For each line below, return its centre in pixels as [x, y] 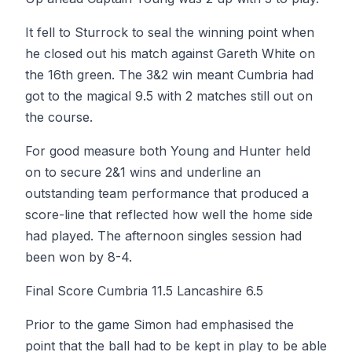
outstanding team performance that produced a [167, 193]
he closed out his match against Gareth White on [170, 53]
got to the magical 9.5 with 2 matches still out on [169, 96]
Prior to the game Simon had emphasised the [159, 324]
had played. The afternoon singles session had [163, 236]
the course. [59, 117]
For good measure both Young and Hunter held [168, 151]
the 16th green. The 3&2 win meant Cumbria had [169, 75]
